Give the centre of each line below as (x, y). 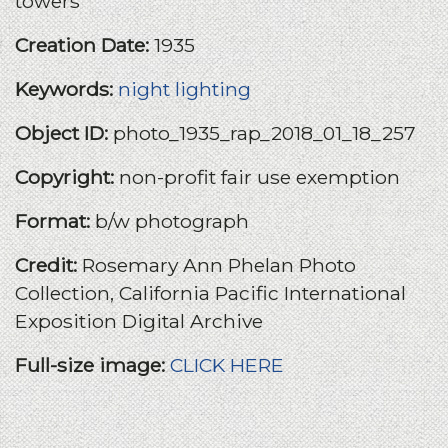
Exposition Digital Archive (139, 320)
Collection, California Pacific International (210, 292)
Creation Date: (84, 44)
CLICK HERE (227, 364)
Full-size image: (92, 364)
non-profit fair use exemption (259, 176)
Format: (55, 220)
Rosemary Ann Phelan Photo (219, 264)
